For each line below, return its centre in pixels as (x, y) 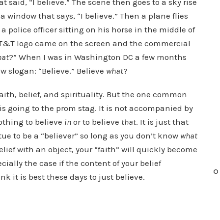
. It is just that (162, 122)
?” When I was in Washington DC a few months (98, 57)
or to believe (96, 122)
